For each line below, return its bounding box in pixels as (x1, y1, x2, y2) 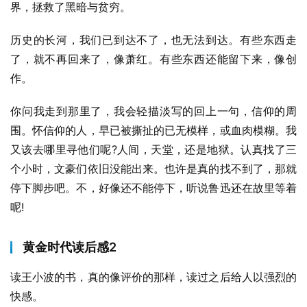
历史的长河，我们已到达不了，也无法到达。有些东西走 (10, 33, 297, 47)
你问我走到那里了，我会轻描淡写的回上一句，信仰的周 (10, 104, 297, 118)
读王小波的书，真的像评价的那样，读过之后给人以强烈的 (10, 270, 297, 284)
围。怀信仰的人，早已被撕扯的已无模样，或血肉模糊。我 (10, 123, 297, 137)
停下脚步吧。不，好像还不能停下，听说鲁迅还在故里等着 (10, 181, 297, 195)
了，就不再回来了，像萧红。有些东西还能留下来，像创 (10, 52, 297, 66)
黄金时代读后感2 (23, 240, 116, 254)
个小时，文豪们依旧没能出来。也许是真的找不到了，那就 (10, 162, 297, 175)
